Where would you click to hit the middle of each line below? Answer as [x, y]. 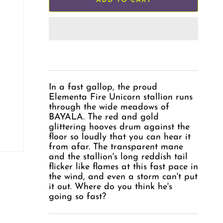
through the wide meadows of [109, 107]
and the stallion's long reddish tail [118, 157]
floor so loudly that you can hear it [120, 137]
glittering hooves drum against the [119, 127]
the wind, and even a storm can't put [123, 177]
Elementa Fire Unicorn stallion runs [121, 97]
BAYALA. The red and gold [104, 117]
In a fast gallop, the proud [103, 87]
